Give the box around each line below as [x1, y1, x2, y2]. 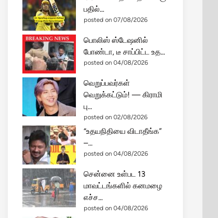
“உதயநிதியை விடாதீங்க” [84, 127, 162, 136]
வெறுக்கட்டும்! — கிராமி [84, 90, 163, 99]
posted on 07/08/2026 [84, 16, 147, 23]
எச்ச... [84, 193, 103, 202]
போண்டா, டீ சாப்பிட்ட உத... [84, 47, 165, 56]
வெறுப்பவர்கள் [84, 78, 130, 88]
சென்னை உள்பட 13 [84, 169, 145, 179]
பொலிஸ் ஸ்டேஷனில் [84, 36, 148, 45]
